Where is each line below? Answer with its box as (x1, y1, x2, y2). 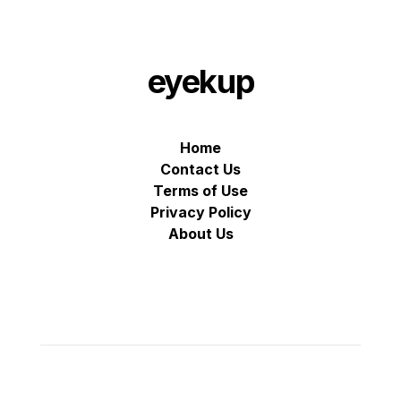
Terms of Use (153, 182, 248, 200)
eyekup (147, 62, 254, 102)
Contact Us (160, 160, 241, 179)
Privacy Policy (149, 203, 252, 222)
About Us (167, 225, 234, 243)
